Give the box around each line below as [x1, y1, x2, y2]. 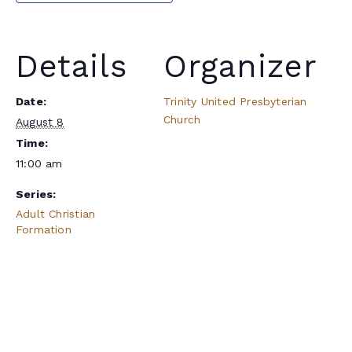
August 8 [16, 115, 64, 128]
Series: [16, 188, 57, 200]
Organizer [163, 48, 317, 85]
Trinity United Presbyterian [163, 95, 307, 108]
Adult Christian [16, 207, 96, 220]
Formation [16, 223, 71, 236]
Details [16, 48, 127, 85]
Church [163, 113, 201, 126]
